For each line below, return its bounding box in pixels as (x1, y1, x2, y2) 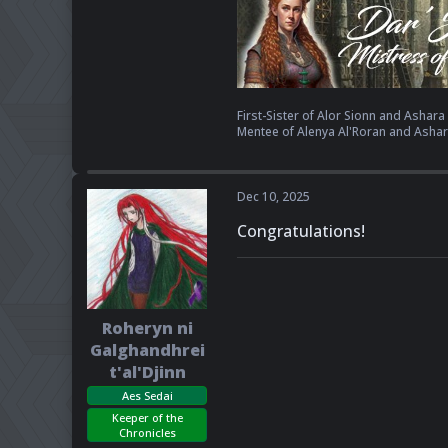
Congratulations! (237, 220, 365, 242)
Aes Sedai (121, 388, 173, 403)
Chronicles (118, 425, 176, 440)
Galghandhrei (89, 339, 205, 361)
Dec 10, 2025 (237, 188, 310, 205)
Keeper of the (111, 410, 183, 425)
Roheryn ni (101, 317, 193, 339)
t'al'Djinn (108, 361, 186, 383)
